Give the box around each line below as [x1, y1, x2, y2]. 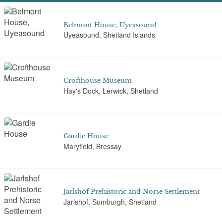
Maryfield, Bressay [63, 141, 121, 151]
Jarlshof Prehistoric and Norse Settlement [63, 188, 200, 196]
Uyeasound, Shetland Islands [63, 30, 155, 40]
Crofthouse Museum [63, 77, 132, 85]
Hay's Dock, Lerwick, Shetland [63, 85, 158, 96]
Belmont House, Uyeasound [63, 21, 157, 29]
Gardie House [63, 132, 109, 140]
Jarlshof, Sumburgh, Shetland [63, 196, 157, 207]
